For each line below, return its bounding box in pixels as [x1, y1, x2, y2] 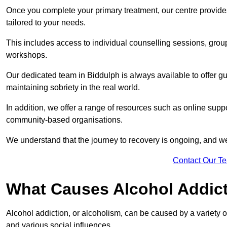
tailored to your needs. [6, 18, 88, 27]
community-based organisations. [6, 116, 125, 125]
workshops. [6, 51, 49, 60]
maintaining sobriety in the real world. [6, 83, 140, 92]
